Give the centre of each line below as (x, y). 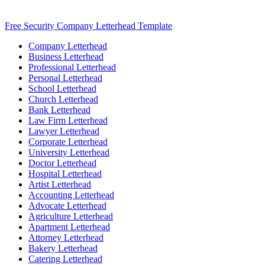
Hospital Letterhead (65, 174)
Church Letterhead (63, 99)
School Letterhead (62, 89)
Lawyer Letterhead (64, 131)
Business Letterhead (66, 57)
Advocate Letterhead (67, 206)
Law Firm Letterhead (68, 121)
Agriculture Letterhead (71, 216)
